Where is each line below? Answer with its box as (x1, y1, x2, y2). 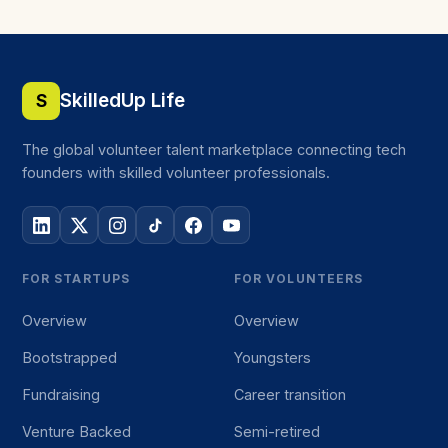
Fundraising (22, 386, 100, 403)
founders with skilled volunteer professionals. (22, 164, 330, 181)
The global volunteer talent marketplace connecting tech (22, 141, 406, 158)
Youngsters (234, 349, 311, 366)
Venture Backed (22, 423, 131, 440)
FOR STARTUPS (22, 271, 130, 286)
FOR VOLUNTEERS (234, 271, 364, 286)
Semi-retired (234, 423, 320, 440)
